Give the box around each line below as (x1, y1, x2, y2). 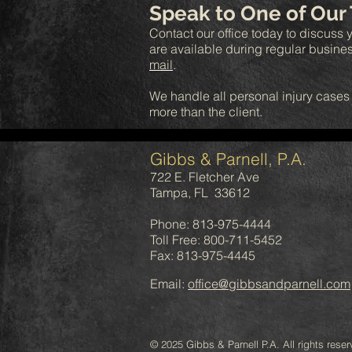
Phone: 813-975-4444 (150, 216, 271, 232)
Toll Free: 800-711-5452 (150, 232, 282, 247)
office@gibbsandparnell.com (188, 276, 350, 291)
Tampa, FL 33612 (150, 185, 250, 200)
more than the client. (149, 104, 262, 119)
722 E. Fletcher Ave (150, 169, 259, 185)
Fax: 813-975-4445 (150, 247, 255, 263)
